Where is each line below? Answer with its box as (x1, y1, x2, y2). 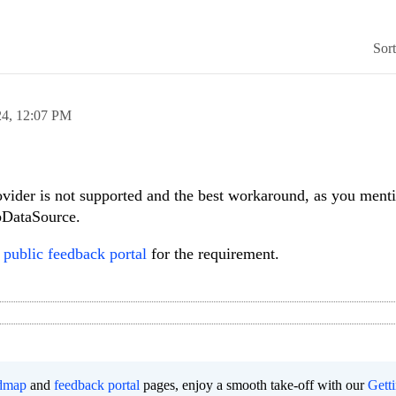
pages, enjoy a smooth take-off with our (140, 377, 368, 393)
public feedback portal (4, 245, 147, 263)
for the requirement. (147, 245, 279, 263)
